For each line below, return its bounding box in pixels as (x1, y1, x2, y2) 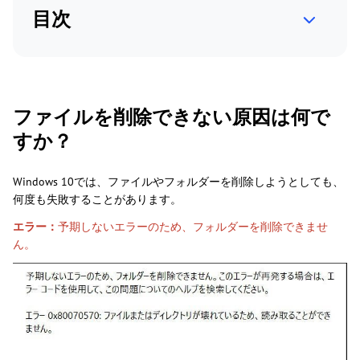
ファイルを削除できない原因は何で (13, 104, 330, 130)
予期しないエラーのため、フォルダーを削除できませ (58, 219, 328, 235)
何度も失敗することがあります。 (13, 192, 182, 207)
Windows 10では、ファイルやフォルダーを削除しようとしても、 (13, 174, 344, 190)
